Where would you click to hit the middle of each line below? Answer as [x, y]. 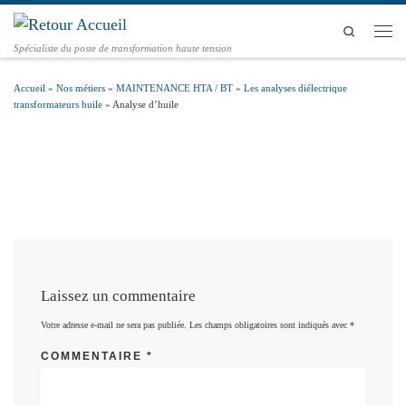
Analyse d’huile [145, 105]
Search [370, 30]
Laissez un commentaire [118, 295]
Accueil [29, 88]
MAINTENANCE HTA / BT [174, 88]
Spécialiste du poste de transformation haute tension [123, 48]
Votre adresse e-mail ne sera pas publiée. [114, 325]
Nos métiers [81, 88]
